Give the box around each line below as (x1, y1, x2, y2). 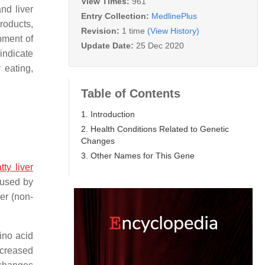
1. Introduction (81, 109, 135, 119)
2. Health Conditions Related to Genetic (81, 124, 229, 134)
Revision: (81, 25, 122, 35)
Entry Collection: (81, 11, 151, 21)
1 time (122, 25, 145, 35)
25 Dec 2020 (136, 40, 184, 50)
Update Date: (81, 40, 136, 50)
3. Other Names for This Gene (81, 150, 195, 160)
